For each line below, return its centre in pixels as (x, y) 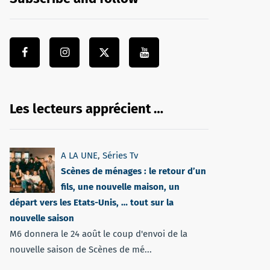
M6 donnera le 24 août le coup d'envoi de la (99, 234)
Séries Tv (120, 155)
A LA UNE (79, 155)
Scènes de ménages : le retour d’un (133, 171)
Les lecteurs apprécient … (86, 109)
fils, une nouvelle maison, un (120, 187)
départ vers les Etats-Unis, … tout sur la (92, 202)
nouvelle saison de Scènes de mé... (81, 250)
